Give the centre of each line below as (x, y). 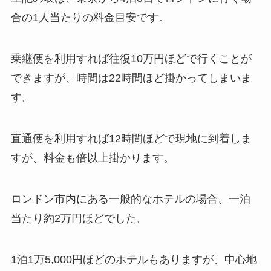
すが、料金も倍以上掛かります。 (92, 158)
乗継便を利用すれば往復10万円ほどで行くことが (131, 59)
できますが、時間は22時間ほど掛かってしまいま (131, 78)
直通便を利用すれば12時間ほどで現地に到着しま (131, 139)
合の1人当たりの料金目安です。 (90, 18)
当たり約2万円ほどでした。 (79, 218)
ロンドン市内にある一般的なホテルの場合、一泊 (130, 199)
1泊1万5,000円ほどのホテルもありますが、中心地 (134, 259)
